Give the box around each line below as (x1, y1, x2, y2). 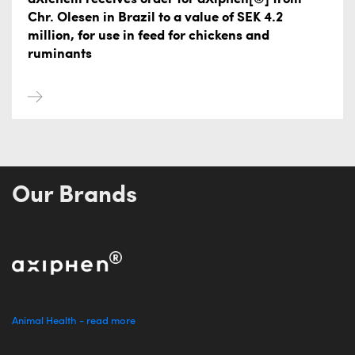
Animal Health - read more (12, 316, 136, 326)
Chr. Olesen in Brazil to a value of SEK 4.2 (28, 11, 283, 25)
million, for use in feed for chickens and (28, 29, 269, 43)
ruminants (28, 48, 92, 61)
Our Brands (12, 184, 137, 208)
